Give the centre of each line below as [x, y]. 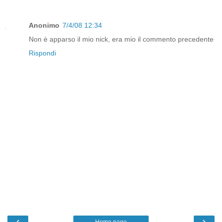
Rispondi [42, 53]
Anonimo [44, 26]
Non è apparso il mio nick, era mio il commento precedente [121, 39]
